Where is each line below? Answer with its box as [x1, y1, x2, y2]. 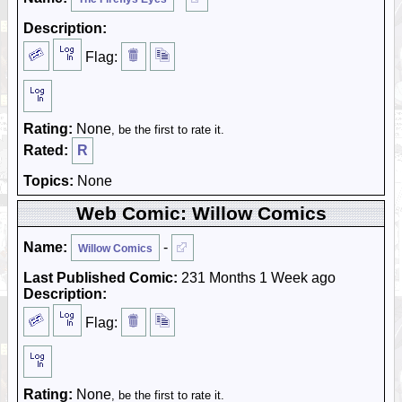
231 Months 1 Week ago [178, 270, 336, 285]
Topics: [23, 173, 74, 188]
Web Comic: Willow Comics [75, 203, 327, 223]
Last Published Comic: [23, 270, 178, 285]
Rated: [23, 143, 68, 158]
